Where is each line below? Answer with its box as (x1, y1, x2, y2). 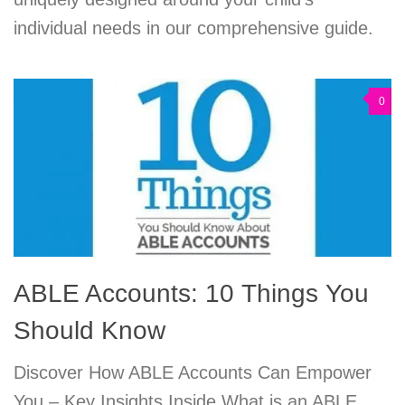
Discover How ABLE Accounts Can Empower (14, 363, 372, 383)
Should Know (14, 316, 165, 345)
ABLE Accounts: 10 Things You (14, 279, 369, 308)
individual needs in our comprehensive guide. (14, 17, 373, 38)
